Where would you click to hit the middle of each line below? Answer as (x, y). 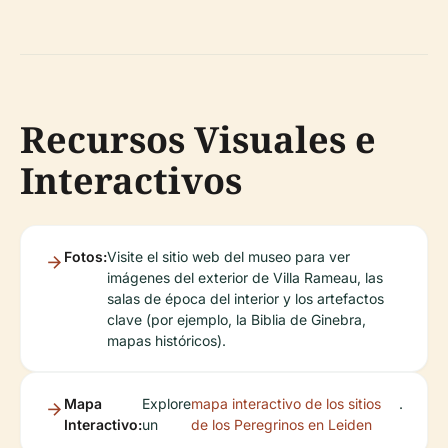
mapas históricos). (166, 340)
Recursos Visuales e (198, 139)
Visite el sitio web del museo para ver (228, 256)
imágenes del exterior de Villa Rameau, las (245, 277)
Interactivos (131, 180)
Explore (166, 403)
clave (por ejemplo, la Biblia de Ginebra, (236, 319)
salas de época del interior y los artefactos (245, 298)
